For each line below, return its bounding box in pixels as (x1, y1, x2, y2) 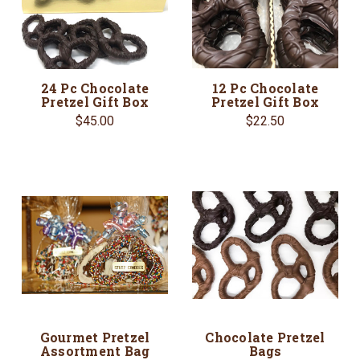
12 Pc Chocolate (211, 80, 319, 96)
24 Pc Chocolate (40, 80, 149, 96)
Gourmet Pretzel (39, 329, 150, 346)
